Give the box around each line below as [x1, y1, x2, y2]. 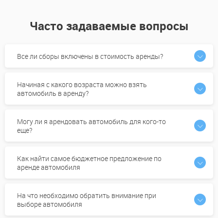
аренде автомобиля [17, 163, 80, 172]
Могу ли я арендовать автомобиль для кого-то [17, 117, 166, 127]
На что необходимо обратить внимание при [17, 191, 156, 200]
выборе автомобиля [17, 200, 82, 209]
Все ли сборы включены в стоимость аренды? [17, 52, 163, 61]
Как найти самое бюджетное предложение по [17, 154, 162, 163]
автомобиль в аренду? [17, 89, 89, 98]
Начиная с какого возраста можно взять [17, 80, 147, 90]
